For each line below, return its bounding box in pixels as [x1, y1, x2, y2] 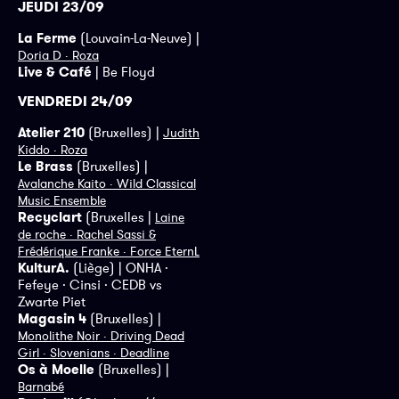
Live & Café [18, 62, 92, 80]
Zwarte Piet [18, 293, 85, 311]
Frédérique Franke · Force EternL [18, 243, 199, 260]
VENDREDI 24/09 [18, 92, 133, 111]
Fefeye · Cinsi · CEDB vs [18, 276, 162, 294]
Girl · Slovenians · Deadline [18, 345, 169, 362]
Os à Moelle [18, 361, 94, 379]
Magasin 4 [18, 310, 86, 328]
